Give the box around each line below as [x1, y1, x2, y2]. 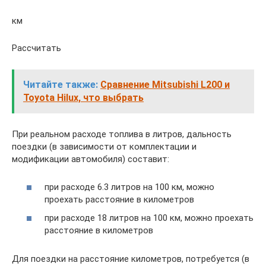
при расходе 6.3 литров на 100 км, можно [45, 181, 214, 192]
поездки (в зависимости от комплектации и [12, 141, 197, 152]
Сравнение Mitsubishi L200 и [100, 79, 230, 90]
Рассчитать [12, 43, 61, 53]
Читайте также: [23, 79, 98, 90]
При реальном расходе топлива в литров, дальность [12, 129, 232, 140]
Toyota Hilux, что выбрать [23, 92, 144, 103]
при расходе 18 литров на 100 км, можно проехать [45, 213, 254, 223]
